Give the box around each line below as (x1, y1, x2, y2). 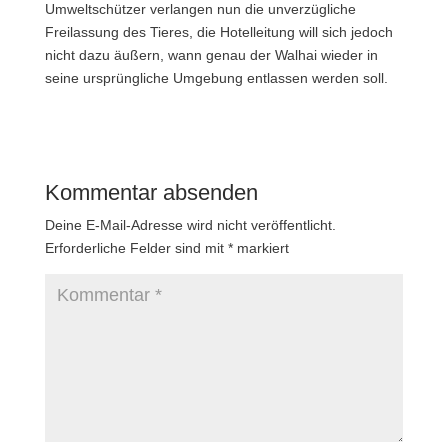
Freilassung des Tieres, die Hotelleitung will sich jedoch (44, 23, 393, 40)
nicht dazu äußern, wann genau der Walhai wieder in (44, 46, 378, 63)
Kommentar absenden (44, 179, 258, 205)
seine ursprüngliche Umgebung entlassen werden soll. (44, 69, 388, 86)
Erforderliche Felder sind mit (44, 239, 228, 256)
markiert (232, 239, 289, 256)
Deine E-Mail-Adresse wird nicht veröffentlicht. (44, 216, 336, 233)
